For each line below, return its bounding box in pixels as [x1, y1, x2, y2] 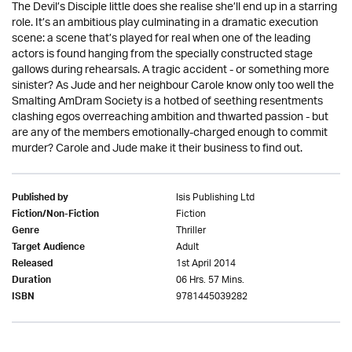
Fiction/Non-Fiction [12, 205, 99, 225]
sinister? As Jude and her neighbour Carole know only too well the [12, 73, 334, 98]
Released [12, 255, 53, 274]
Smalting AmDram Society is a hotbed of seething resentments [12, 89, 323, 114]
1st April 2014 [176, 252, 236, 274]
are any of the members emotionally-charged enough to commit [12, 120, 328, 145]
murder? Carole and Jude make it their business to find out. [12, 136, 302, 161]
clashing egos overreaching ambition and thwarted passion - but [12, 104, 328, 130]
